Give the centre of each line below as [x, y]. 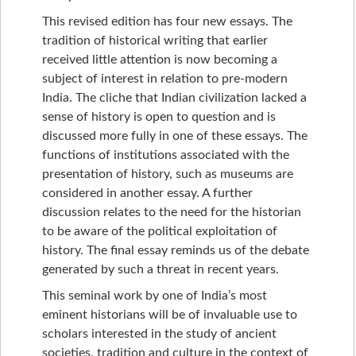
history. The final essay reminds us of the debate [176, 250]
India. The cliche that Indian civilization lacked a [174, 97]
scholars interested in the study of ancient [159, 333]
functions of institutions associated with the [166, 155]
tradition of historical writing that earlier [155, 40]
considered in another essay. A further [147, 193]
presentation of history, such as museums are [168, 174]
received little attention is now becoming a [160, 59]
